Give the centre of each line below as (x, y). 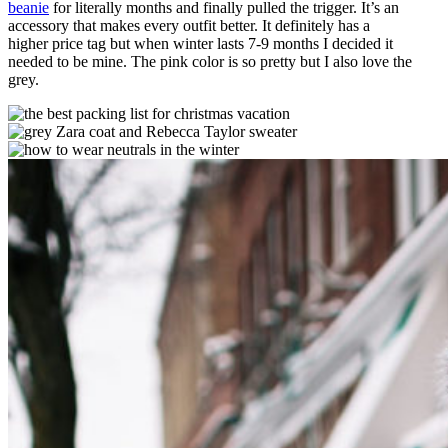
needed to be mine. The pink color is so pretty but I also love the (210, 62)
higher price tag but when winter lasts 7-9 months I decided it (200, 44)
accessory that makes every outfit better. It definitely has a (189, 26)
